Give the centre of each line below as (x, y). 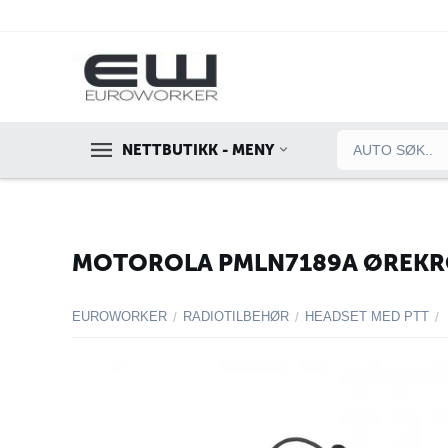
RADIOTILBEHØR (236, 316)
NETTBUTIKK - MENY (198, 150)
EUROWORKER (119, 316)
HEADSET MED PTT (367, 316)
